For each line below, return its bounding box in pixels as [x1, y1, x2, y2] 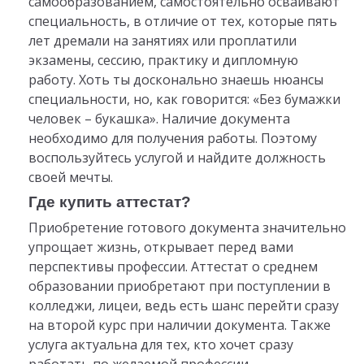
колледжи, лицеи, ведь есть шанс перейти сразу [28, 297, 339, 315]
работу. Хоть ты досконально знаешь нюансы [28, 71, 323, 89]
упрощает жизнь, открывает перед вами [28, 238, 293, 257]
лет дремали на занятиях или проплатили [28, 32, 297, 50]
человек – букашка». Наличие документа [28, 110, 290, 128]
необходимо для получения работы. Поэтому [28, 129, 317, 148]
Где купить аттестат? [28, 193, 191, 211]
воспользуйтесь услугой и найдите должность [28, 149, 326, 167]
